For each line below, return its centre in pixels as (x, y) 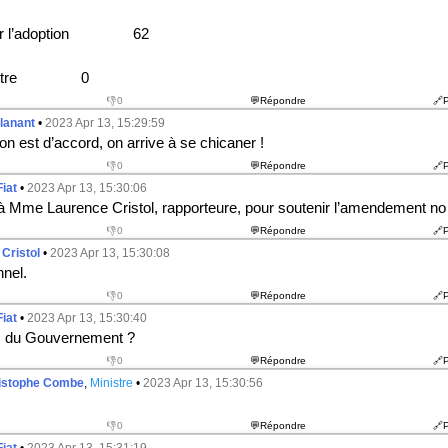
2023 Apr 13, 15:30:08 (109, 253)
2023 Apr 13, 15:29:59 (104, 123)
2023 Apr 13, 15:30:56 (202, 383)
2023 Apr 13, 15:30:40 (86, 318)
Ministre (111, 383)
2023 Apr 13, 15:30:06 (86, 188)
